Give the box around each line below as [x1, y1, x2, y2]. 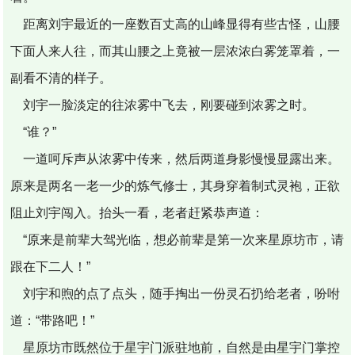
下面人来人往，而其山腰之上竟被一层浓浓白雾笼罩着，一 [10, 44, 341, 58]
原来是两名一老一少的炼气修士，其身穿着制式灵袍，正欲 [10, 178, 341, 193]
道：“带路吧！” [10, 313, 95, 327]
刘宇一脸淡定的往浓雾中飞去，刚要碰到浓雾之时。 [10, 97, 315, 112]
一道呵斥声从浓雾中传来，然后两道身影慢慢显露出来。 [10, 151, 341, 166]
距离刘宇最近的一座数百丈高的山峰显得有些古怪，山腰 [10, 17, 341, 31]
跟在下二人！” [10, 259, 91, 273]
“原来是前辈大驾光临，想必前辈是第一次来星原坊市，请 [10, 232, 345, 246]
